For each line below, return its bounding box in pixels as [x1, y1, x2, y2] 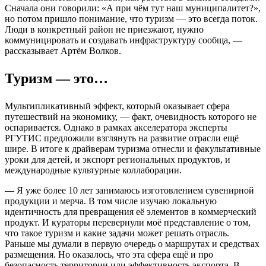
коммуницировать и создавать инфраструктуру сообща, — [5, 34, 242, 45]
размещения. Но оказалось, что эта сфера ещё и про [5, 249, 213, 259]
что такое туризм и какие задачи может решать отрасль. [5, 227, 229, 238]
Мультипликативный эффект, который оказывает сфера [5, 100, 230, 111]
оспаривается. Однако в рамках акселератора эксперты [5, 122, 227, 132]
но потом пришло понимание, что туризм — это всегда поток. [5, 13, 258, 24]
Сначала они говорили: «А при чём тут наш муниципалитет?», [5, 2, 261, 13]
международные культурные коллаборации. [5, 164, 182, 175]
